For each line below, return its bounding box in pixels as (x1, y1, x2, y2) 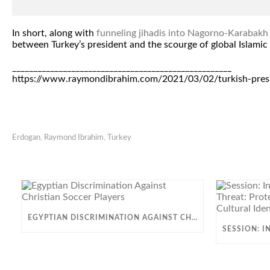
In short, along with (12, 28, 96, 38)
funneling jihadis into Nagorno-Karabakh (96, 28, 268, 38)
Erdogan (12, 134, 40, 142)
